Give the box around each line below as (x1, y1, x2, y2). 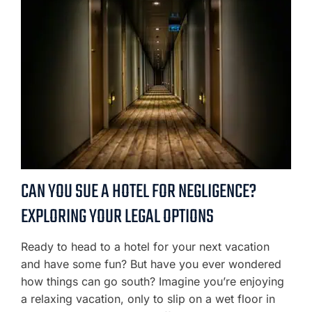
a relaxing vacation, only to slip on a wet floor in (21, 292, 275, 306)
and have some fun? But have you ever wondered (21, 257, 281, 271)
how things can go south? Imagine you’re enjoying (21, 274, 284, 288)
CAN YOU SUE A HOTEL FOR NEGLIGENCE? (21, 177, 256, 207)
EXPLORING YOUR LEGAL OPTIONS (21, 202, 214, 232)
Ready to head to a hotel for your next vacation (21, 240, 270, 253)
